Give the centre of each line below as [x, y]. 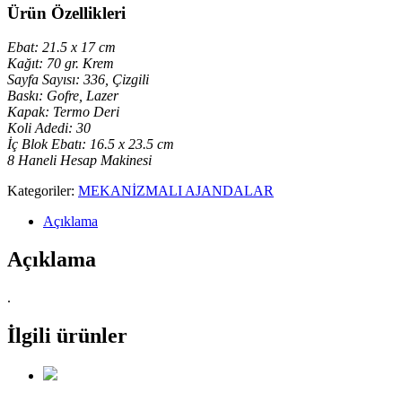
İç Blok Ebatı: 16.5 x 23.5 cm [91, 144]
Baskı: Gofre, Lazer [63, 96]
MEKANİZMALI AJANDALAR [176, 191]
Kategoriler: [43, 191]
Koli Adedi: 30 [49, 128]
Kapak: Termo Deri [63, 112]
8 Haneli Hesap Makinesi [79, 161]
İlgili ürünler [67, 335]
